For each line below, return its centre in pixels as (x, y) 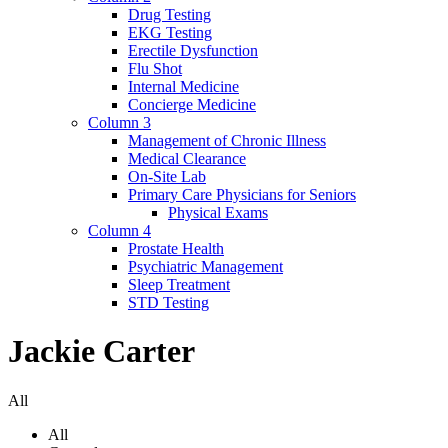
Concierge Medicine (192, 104)
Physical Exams (218, 212)
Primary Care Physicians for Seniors (242, 194)
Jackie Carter (101, 351)
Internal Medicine (183, 86)
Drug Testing (169, 14)
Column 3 (119, 122)
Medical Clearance (187, 158)
